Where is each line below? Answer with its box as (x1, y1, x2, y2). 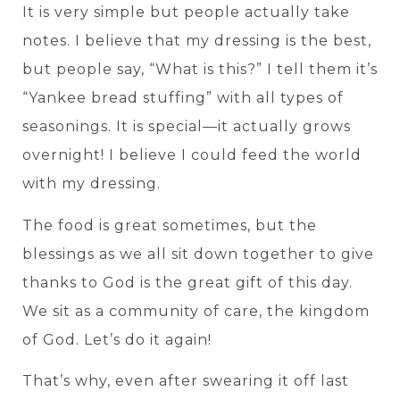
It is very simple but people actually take (22, 4, 350, 21)
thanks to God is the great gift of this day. (22, 273, 353, 291)
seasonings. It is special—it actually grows (22, 118, 351, 136)
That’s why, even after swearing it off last (22, 372, 349, 390)
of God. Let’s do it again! (22, 330, 212, 348)
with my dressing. (22, 175, 161, 193)
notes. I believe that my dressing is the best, (22, 32, 371, 50)
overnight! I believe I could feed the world (22, 146, 362, 164)
